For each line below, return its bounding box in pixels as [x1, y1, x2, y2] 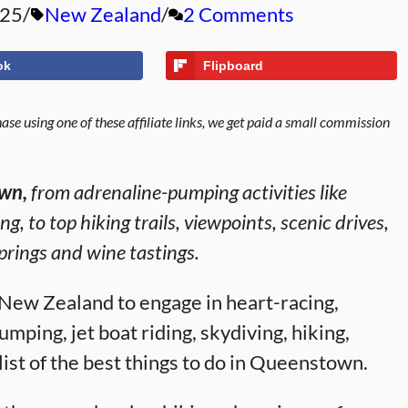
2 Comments [183, 2, 294, 26]
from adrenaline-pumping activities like [27, 179, 347, 204]
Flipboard [202, 58, 263, 73]
